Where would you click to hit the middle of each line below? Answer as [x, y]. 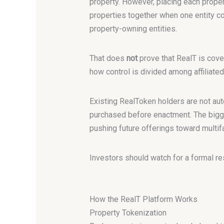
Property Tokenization [128, 212]
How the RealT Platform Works [143, 199]
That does [108, 58]
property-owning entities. [133, 28]
